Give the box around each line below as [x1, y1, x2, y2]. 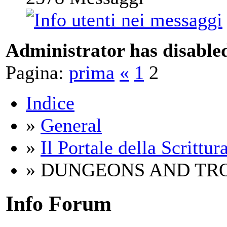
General [41, 114, 102, 136]
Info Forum [6, 191, 111, 215]
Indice [26, 92, 74, 113]
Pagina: [6, 61, 64, 83]
